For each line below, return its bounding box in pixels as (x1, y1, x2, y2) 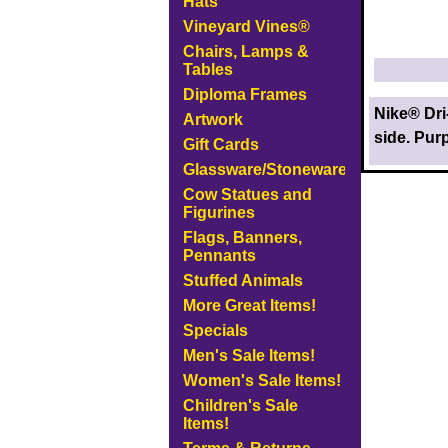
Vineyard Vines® (182, 18, 310, 35)
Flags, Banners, (182, 229, 302, 246)
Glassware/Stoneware (182, 161, 347, 178)
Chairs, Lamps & (182, 43, 309, 60)
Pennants (182, 247, 256, 264)
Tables (182, 61, 233, 78)
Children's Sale (182, 397, 298, 414)
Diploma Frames (182, 86, 307, 103)
